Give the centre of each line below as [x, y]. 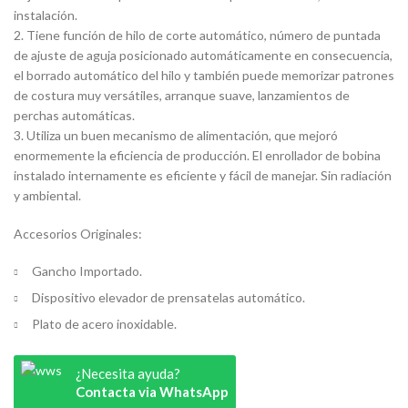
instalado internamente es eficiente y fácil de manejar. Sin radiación [203, 175]
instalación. [46, 15]
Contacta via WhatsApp [152, 392]
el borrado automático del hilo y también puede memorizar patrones [204, 75]
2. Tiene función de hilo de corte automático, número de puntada [197, 35]
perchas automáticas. [74, 115]
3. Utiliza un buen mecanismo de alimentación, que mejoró [176, 135]
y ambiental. [47, 195]
